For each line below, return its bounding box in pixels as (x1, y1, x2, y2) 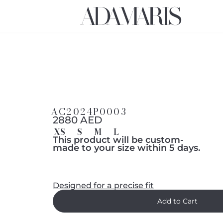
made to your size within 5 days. (53, 142, 201, 153)
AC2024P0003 (51, 105, 127, 118)
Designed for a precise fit (53, 181, 154, 190)
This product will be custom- (53, 134, 184, 145)
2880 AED (53, 114, 103, 126)
